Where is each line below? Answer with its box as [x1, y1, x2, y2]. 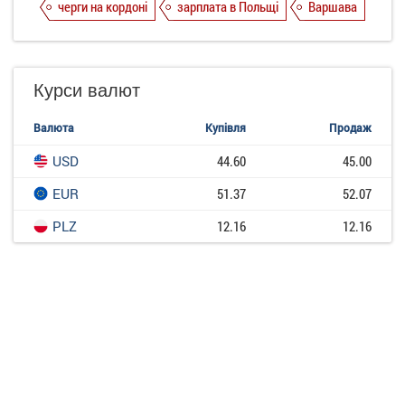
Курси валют [33, 76, 140, 103]
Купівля [205, 120, 246, 136]
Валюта [33, 120, 74, 136]
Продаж [329, 120, 372, 136]
